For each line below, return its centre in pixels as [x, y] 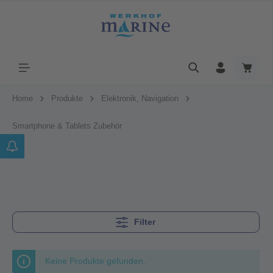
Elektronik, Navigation [140, 98]
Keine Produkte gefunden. [95, 261]
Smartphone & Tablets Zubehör [67, 126]
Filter [145, 222]
